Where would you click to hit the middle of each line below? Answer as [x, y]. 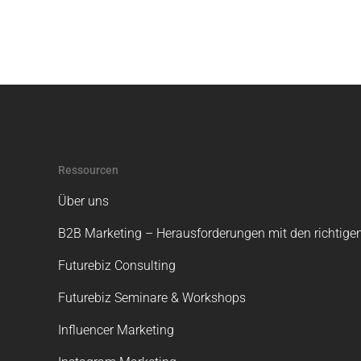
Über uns [83, 201]
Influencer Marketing [116, 330]
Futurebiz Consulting [117, 266]
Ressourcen [88, 170]
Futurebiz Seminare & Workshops [152, 298]
